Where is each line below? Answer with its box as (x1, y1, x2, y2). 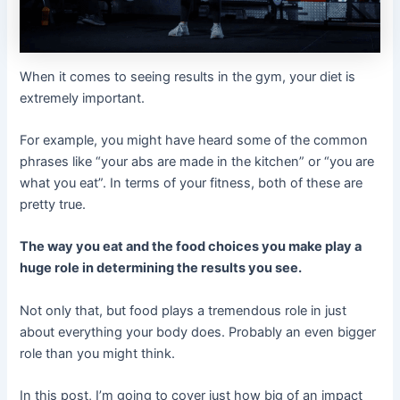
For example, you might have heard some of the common (20, 131, 369, 148)
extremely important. (20, 89, 146, 106)
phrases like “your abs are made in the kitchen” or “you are (20, 153, 375, 170)
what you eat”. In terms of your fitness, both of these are (20, 174, 363, 191)
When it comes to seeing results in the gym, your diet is (20, 68, 356, 85)
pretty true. (20, 196, 87, 212)
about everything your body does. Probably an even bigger (20, 323, 377, 340)
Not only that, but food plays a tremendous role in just (20, 302, 347, 319)
